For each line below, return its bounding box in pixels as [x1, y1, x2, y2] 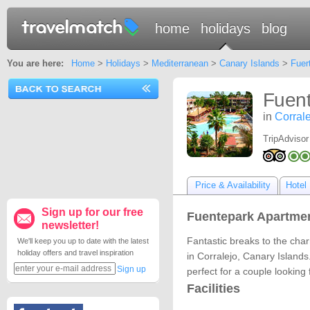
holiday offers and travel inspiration [17, 248, 134, 257]
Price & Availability [194, 180, 271, 190]
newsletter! [42, 219, 99, 231]
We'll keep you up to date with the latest [17, 237, 149, 245]
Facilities [187, 282, 240, 295]
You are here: [7, 58, 64, 69]
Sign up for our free [42, 206, 143, 218]
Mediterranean [151, 58, 208, 69]
